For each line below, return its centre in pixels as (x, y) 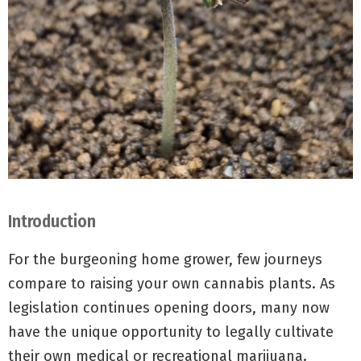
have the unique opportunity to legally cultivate (171, 332)
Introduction (52, 222)
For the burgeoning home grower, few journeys (165, 260)
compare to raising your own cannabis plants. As (172, 284)
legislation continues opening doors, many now (169, 308)
